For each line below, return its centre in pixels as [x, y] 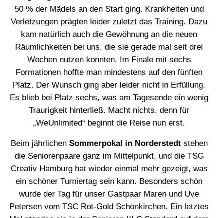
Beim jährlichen [40, 144]
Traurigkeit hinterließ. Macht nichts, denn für [109, 110]
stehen [194, 144]
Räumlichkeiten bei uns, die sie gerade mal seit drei [109, 47]
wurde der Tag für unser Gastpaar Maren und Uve [109, 194]
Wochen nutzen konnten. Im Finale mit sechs [109, 59]
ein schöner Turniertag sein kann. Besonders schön [109, 182]
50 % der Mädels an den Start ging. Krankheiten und [109, 9]
